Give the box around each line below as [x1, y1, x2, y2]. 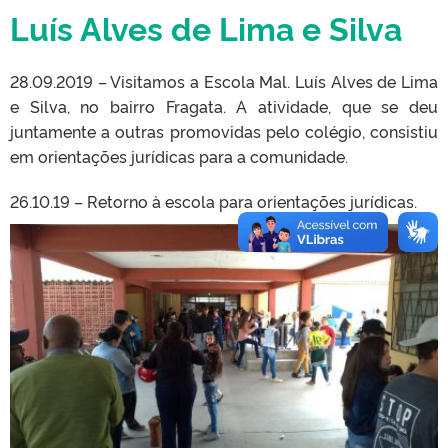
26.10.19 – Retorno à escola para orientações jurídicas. [10, 190, 417, 212]
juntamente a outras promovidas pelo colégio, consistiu [10, 120, 438, 142]
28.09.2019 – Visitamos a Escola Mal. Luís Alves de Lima [10, 70, 438, 92]
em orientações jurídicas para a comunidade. [10, 145, 348, 167]
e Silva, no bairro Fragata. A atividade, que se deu [10, 95, 438, 117]
